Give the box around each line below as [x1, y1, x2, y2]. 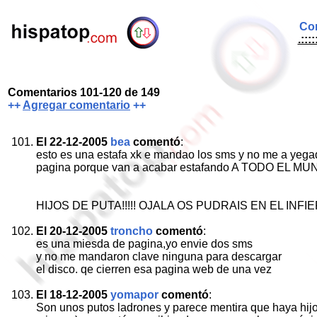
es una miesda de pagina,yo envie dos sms [36, 238, 253, 250]
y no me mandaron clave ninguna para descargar [36, 250, 282, 263]
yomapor [110, 289, 158, 301]
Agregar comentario [23, 99, 130, 111]
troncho [110, 225, 153, 237]
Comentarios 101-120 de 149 [8, 86, 160, 98]
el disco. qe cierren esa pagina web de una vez [36, 263, 272, 275]
